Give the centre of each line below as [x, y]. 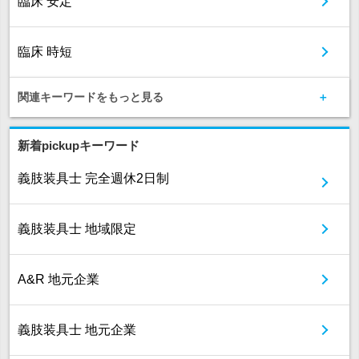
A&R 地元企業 [58, 280]
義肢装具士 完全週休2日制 [93, 179]
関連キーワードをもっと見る [91, 97]
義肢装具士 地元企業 [77, 330]
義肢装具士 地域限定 [77, 229]
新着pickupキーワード [79, 146]
